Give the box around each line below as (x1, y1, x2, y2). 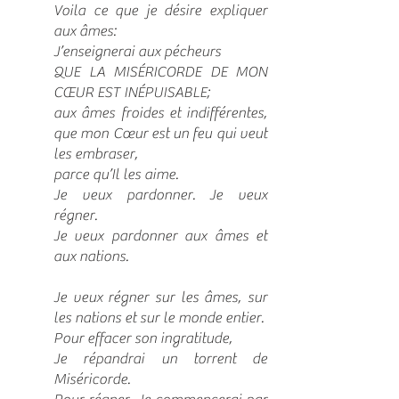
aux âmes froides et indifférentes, (53, 104, 267, 122)
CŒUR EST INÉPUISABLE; (53, 84, 210, 102)
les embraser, (53, 145, 138, 163)
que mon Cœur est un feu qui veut (53, 125, 267, 142)
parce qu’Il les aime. (53, 166, 178, 183)
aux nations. (53, 248, 128, 265)
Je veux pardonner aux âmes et (53, 227, 267, 245)
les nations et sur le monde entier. (53, 309, 264, 327)
